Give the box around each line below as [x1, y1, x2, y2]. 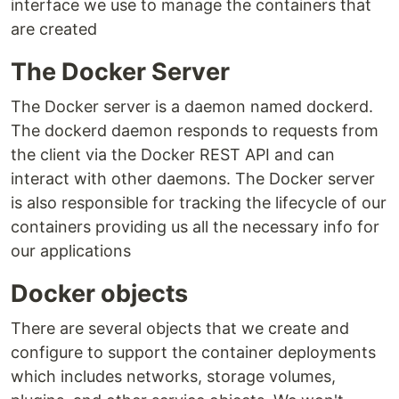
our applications [11, 241, 131, 261]
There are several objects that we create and [11, 319, 349, 338]
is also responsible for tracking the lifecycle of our [11, 193, 387, 213]
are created [11, 20, 97, 39]
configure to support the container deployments [11, 343, 376, 362]
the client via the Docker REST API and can [11, 145, 335, 165]
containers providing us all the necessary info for [11, 217, 379, 237]
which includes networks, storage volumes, [11, 367, 336, 387]
